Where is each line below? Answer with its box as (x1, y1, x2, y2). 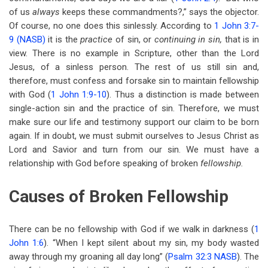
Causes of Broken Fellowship (9, 187, 229, 206)
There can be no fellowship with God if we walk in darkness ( (9, 224, 254, 234)
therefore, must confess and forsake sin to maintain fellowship (9, 75, 259, 86)
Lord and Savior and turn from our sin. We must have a (9, 144, 259, 155)
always (32, 7, 62, 17)
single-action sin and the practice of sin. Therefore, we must (9, 103, 259, 114)
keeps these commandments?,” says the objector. (62, 7, 259, 17)
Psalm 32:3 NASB (168, 251, 237, 262)
